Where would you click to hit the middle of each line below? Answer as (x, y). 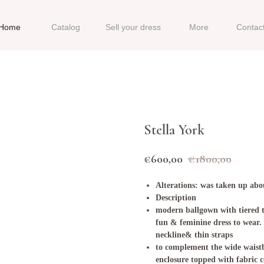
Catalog (66, 27)
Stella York (174, 130)
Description (176, 197)
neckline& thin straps (195, 235)
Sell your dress (133, 27)
